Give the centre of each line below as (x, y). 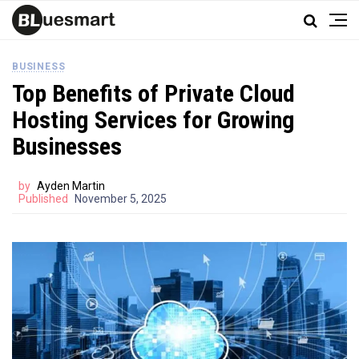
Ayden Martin (71, 186)
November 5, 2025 (121, 199)
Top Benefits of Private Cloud (153, 93)
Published (43, 199)
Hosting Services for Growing (153, 120)
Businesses (67, 146)
